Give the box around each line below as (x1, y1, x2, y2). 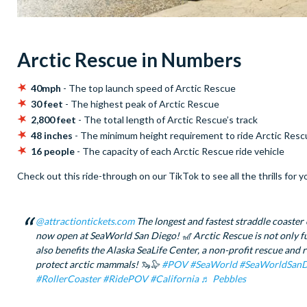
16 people (31, 145, 75, 158)
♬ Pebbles (201, 273, 246, 285)
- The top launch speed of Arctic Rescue (61, 82, 238, 95)
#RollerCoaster (36, 273, 101, 285)
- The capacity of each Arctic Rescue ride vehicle (75, 145, 286, 158)
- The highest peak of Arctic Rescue (63, 98, 221, 110)
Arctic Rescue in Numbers (17, 48, 245, 72)
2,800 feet (31, 114, 78, 126)
